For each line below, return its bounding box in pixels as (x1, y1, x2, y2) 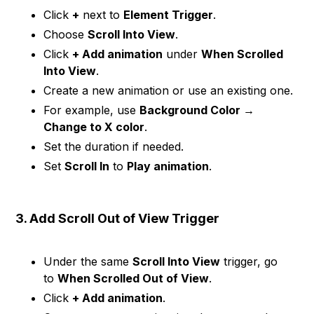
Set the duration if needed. (43, 139, 184, 153)
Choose (43, 27, 88, 41)
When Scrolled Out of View (57, 271, 210, 285)
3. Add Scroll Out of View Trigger (15, 211, 220, 226)
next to (79, 8, 124, 22)
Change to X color (43, 120, 145, 134)
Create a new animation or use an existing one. (43, 83, 294, 97)
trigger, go (220, 254, 278, 268)
